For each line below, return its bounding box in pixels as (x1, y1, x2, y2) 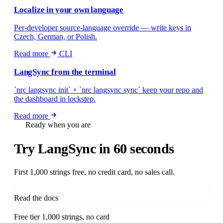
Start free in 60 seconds (14, 184, 87, 193)
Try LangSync (14, 140, 99, 156)
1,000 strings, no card (42, 212, 110, 221)
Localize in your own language (14, 5, 124, 15)
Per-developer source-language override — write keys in (14, 23, 191, 32)
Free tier (14, 212, 40, 221)
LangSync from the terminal (14, 67, 116, 77)
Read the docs (14, 193, 58, 202)
